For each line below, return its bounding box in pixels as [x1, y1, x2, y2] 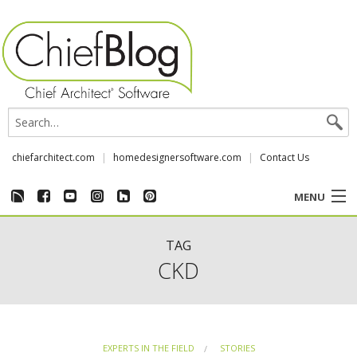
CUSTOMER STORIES [11, 224, 137, 242]
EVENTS [11, 264, 61, 282]
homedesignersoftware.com [113, 150, 241, 164]
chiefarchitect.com [12, 150, 95, 164]
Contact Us [260, 150, 309, 164]
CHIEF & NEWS [11, 304, 99, 322]
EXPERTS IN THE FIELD [102, 341, 194, 354]
